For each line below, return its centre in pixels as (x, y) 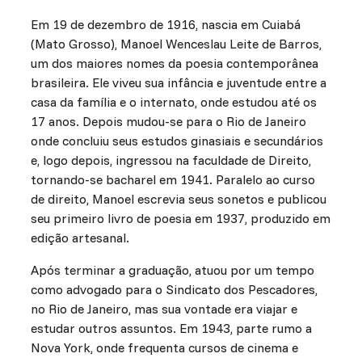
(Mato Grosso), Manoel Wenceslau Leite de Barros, (176, 44)
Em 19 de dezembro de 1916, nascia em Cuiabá (165, 25)
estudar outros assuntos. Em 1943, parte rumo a (171, 328)
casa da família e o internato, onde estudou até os (173, 102)
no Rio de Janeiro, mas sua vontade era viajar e (164, 309)
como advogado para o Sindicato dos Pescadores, (174, 290)
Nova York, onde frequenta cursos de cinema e (164, 348)
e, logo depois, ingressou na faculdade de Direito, (170, 160)
